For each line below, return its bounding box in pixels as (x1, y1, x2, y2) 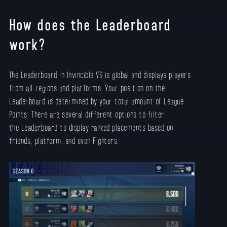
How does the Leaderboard (9, 15, 171, 33)
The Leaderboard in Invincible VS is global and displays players (9, 69, 191, 80)
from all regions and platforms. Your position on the (9, 82, 165, 93)
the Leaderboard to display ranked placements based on (9, 122, 173, 132)
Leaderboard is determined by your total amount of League (9, 95, 184, 106)
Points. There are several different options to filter (9, 108, 165, 119)
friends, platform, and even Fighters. (9, 135, 122, 145)
